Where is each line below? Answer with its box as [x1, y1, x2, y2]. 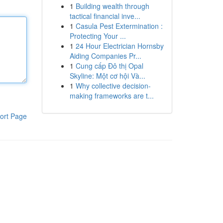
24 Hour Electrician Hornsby [75, 41, 164, 51]
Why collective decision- [75, 81, 151, 91]
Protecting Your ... [69, 31, 126, 41]
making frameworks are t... [69, 91, 154, 101]
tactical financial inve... [69, 11, 140, 21]
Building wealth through [75, 1, 149, 11]
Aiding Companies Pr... [69, 51, 141, 61]
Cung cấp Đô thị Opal [75, 61, 143, 71]
